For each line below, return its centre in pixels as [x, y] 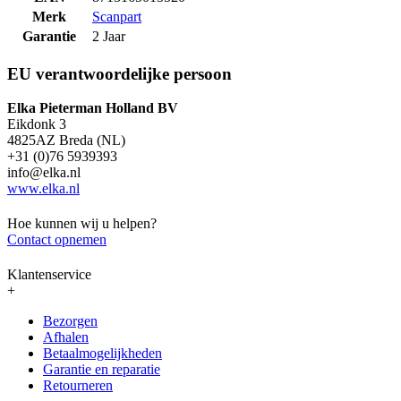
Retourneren [78, 385]
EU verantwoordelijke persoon [119, 73]
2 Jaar [109, 36]
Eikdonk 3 [37, 124]
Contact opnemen [57, 240]
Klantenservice [49, 274]
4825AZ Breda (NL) [66, 141]
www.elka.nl [43, 189]
